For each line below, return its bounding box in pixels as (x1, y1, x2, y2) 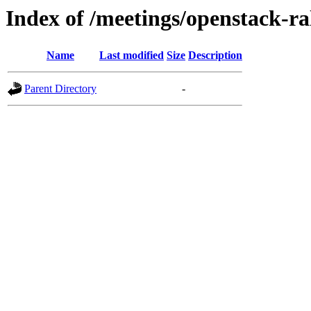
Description (188, 49, 242, 62)
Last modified (99, 49, 164, 62)
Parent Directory (24, 83, 96, 95)
